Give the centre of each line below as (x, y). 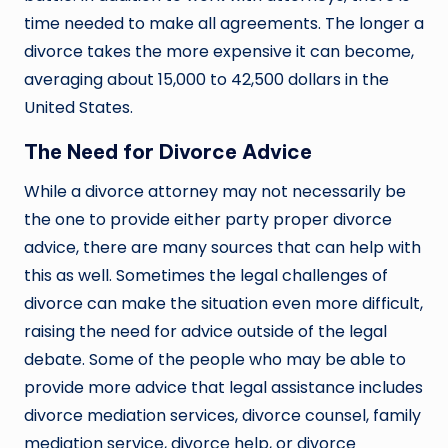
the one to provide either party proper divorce (208, 220)
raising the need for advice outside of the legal (205, 332)
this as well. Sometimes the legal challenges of (206, 276)
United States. (78, 108)
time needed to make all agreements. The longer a (224, 24)
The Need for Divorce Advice (168, 152)
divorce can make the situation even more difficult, (223, 304)
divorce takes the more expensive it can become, (219, 52)
